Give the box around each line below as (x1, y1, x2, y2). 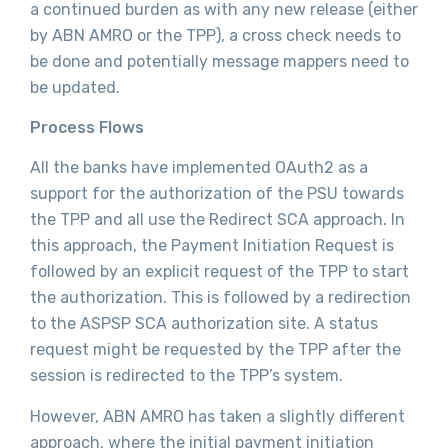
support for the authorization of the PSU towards (30, 184, 404, 204)
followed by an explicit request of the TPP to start (30, 262, 409, 282)
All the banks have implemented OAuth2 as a (30, 158, 368, 178)
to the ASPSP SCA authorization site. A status (30, 314, 378, 334)
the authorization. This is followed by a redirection (30, 288, 411, 308)
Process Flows (30, 117, 144, 137)
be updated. (30, 77, 120, 97)
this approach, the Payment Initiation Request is (30, 236, 394, 256)
